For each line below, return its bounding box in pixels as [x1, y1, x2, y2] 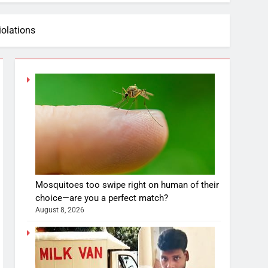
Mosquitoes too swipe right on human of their [35, 179, 220, 190]
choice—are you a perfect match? [35, 192, 169, 203]
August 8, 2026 [35, 205, 85, 214]
